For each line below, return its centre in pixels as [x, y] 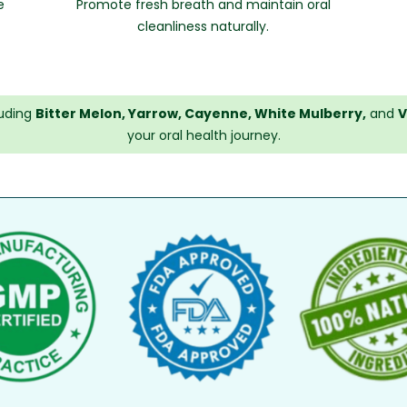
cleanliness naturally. [203, 26]
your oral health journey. [203, 135]
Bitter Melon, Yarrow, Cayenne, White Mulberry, [200, 114]
